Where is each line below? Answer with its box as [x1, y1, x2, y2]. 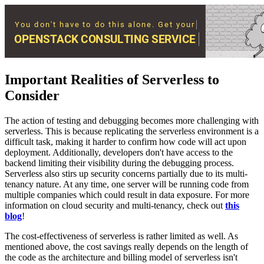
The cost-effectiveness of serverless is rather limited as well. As [5, 230, 238, 241]
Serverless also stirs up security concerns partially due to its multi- [5, 168, 247, 179]
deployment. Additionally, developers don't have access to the [5, 147, 233, 157]
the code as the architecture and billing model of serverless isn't [5, 252, 237, 262]
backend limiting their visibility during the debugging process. [5, 157, 234, 168]
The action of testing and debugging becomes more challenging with [5, 115, 259, 126]
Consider [5, 87, 60, 103]
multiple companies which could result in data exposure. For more [5, 189, 249, 200]
